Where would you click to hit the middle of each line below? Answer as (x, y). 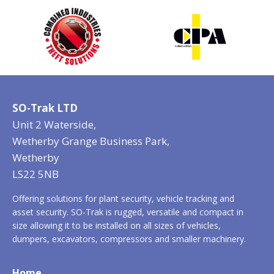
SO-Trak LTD (45, 108)
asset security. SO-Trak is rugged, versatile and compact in (128, 212)
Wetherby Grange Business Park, (91, 141)
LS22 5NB (35, 174)
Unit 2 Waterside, (54, 125)
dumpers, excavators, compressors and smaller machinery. (129, 239)
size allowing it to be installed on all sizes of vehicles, (117, 226)
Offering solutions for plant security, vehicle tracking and (123, 199)
